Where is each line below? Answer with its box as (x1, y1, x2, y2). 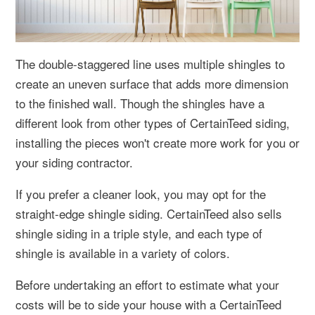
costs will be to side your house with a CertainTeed (15, 295, 281, 313)
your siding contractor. (15, 153, 133, 171)
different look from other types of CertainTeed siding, (15, 113, 290, 131)
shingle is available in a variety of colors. (15, 243, 230, 262)
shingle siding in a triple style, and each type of (15, 224, 262, 242)
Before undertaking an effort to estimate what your (15, 275, 279, 293)
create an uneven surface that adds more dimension (15, 74, 288, 92)
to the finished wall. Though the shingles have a (15, 94, 264, 112)
